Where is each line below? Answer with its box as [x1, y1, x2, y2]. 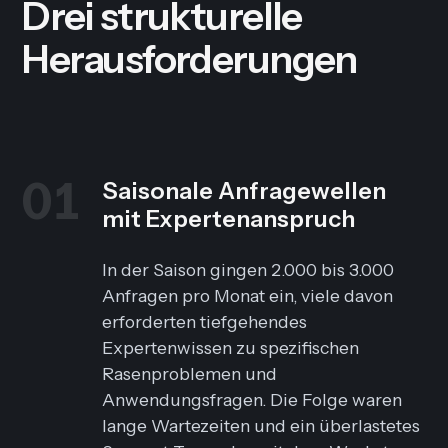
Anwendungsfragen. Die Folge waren [102, 389, 403, 411]
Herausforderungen [22, 35, 357, 84]
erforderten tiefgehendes [102, 311, 308, 333]
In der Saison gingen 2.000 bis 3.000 [102, 259, 395, 281]
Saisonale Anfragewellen [102, 176, 387, 206]
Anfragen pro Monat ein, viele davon [102, 285, 394, 307]
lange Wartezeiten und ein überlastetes [102, 415, 421, 437]
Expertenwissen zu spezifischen [102, 337, 360, 359]
